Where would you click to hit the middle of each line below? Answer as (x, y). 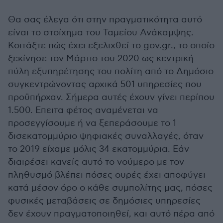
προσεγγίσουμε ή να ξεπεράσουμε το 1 (92, 123)
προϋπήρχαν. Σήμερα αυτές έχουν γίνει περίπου (111, 97)
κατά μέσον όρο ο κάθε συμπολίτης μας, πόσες (110, 188)
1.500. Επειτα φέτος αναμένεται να (83, 110)
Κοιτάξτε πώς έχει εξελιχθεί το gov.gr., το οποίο (111, 45)
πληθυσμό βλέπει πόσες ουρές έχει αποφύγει (107, 175)
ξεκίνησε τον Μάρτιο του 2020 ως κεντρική (101, 58)
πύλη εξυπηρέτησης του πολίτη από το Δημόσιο (111, 71)
